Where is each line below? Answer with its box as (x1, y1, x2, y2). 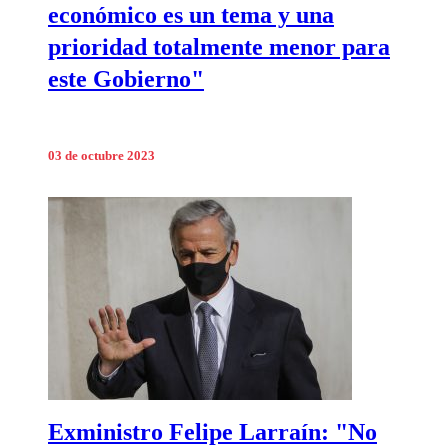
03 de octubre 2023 (48, 149, 155, 164)
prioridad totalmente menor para (48, 34, 390, 61)
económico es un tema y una (48, 2, 334, 29)
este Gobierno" (48, 66, 204, 93)
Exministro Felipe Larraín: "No (48, 419, 377, 446)
